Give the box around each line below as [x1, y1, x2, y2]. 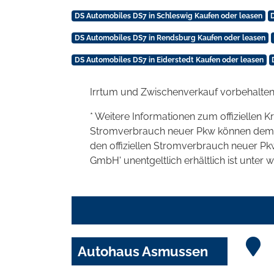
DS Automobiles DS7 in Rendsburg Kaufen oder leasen [74, 34, 265, 43]
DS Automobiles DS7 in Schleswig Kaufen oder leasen [74, 12, 262, 21]
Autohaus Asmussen [78, 243, 208, 260]
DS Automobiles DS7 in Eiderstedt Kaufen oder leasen [74, 56, 264, 65]
